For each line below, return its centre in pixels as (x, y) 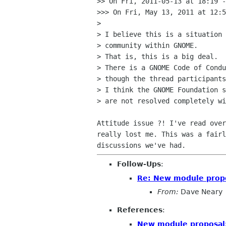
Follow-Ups (139, 164)
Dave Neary (201, 192)
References (140, 210)
